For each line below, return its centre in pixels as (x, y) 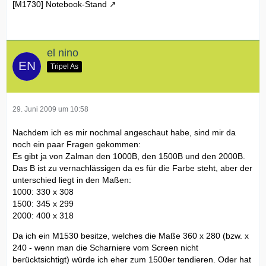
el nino (63, 53)
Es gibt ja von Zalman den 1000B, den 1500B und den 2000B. (129, 156)
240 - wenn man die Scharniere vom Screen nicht (105, 248)
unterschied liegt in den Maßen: (72, 180)
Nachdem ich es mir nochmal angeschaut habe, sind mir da (124, 133)
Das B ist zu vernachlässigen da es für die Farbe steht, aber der (132, 168)
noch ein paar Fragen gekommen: (77, 145)
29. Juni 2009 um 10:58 (50, 110)
